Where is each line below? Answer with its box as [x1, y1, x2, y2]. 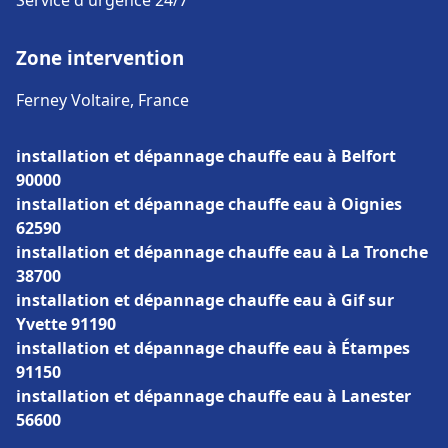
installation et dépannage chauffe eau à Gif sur [16, 289, 394, 311]
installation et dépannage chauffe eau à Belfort [16, 145, 396, 167]
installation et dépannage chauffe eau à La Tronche [16, 241, 428, 263]
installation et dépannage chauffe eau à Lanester [16, 385, 411, 407]
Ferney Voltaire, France [16, 89, 189, 111]
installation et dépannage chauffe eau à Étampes [16, 337, 410, 359]
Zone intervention [16, 45, 184, 70]
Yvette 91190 [16, 313, 116, 335]
